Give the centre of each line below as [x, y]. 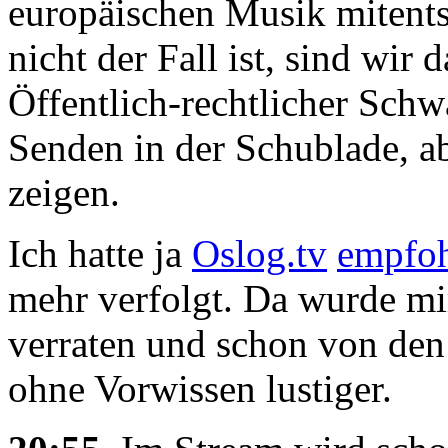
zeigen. [64, 193]
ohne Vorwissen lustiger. [200, 389]
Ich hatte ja [100, 254]
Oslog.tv [259, 254]
